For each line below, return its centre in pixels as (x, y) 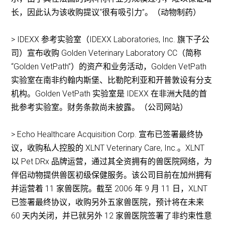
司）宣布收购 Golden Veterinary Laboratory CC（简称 (106, 53)
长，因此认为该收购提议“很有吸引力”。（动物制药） (107, 13)
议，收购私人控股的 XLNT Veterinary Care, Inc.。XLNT (108, 148)
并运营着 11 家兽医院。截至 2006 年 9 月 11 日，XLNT (109, 189)
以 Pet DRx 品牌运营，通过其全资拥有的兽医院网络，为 (112, 162)
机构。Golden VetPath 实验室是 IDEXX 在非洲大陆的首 (109, 94)
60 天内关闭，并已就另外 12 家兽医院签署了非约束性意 (112, 216)
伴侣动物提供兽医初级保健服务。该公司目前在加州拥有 (112, 175)
